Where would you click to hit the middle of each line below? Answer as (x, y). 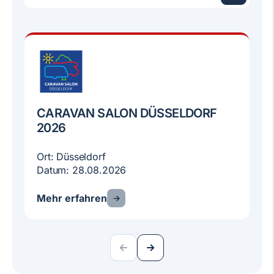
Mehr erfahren (72, 198)
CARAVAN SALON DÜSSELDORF (127, 113)
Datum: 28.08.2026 (82, 170)
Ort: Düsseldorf (71, 157)
